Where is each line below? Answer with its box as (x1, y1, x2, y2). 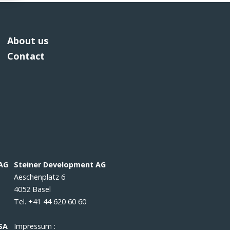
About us (7, 34, 49, 47)
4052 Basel (14, 184, 51, 194)
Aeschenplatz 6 (14, 172, 66, 182)
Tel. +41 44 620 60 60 (14, 197, 87, 206)
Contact (7, 50, 45, 62)
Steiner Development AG (14, 160, 106, 169)
